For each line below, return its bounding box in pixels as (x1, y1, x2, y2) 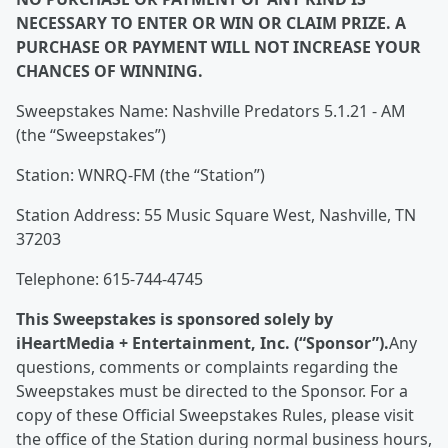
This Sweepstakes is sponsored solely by (16, 308, 333, 330)
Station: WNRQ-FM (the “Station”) (16, 164, 265, 186)
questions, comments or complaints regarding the (16, 356, 398, 378)
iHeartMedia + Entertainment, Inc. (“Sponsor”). (16, 332, 389, 354)
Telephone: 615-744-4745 (16, 268, 203, 290)
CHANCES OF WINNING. (16, 60, 203, 82)
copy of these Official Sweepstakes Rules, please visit (16, 404, 414, 426)
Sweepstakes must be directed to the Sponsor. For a (16, 380, 408, 402)
